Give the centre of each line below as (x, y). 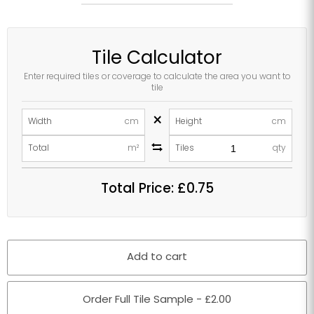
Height (189, 122)
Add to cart (157, 258)
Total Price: (139, 190)
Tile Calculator (157, 60)
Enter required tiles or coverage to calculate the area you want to (157, 77)
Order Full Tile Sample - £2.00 (157, 301)
